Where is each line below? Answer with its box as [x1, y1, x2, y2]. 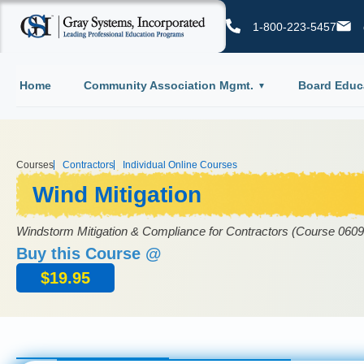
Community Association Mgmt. [83, 78, 253, 92]
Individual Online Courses [123, 158, 237, 171]
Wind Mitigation [32, 181, 201, 207]
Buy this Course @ [16, 244, 162, 262]
